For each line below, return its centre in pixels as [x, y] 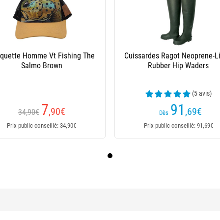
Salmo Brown [41, 66]
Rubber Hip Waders [179, 66]
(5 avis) [202, 93]
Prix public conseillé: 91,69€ [178, 125]
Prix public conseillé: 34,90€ [42, 125]
